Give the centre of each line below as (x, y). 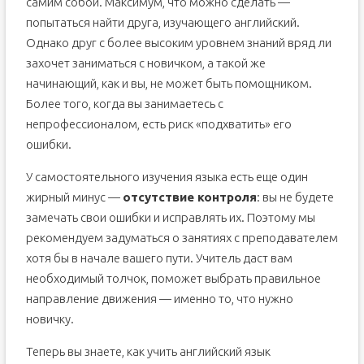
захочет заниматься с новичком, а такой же (145, 63)
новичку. (50, 319)
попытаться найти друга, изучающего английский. (162, 23)
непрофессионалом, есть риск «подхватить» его (158, 124)
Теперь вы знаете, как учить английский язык (148, 352)
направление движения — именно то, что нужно (159, 299)
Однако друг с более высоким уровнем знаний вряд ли (178, 43)
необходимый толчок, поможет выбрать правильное (173, 279)
